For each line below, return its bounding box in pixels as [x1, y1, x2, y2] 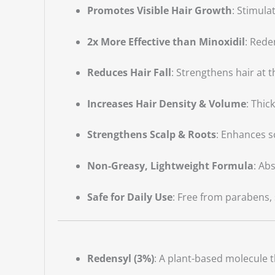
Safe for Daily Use [87, 190, 172, 204]
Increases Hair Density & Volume [87, 96, 246, 110]
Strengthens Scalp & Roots [87, 128, 216, 142]
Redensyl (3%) [87, 252, 154, 266]
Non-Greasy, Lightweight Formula [87, 159, 254, 173]
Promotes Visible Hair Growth [87, 4, 232, 18]
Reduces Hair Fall [87, 66, 171, 80]
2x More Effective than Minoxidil [87, 34, 245, 48]
